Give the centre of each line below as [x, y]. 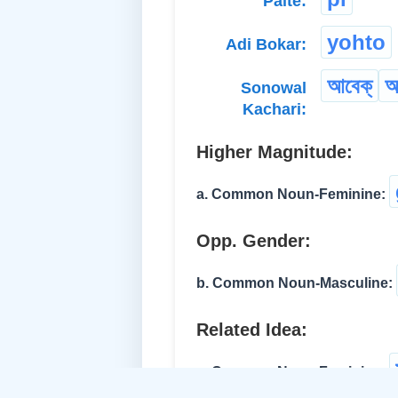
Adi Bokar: [266, 44]
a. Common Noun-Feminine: [291, 194]
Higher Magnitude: [275, 151]
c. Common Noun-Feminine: [291, 371]
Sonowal [274, 88]
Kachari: [275, 109]
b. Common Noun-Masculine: [295, 283]
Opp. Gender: [254, 240]
